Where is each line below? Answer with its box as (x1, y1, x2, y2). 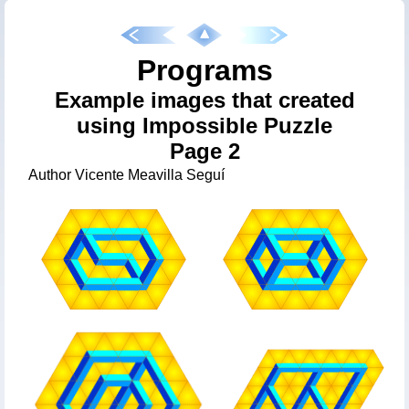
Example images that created (54, 88, 355, 112)
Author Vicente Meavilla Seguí (28, 167, 225, 183)
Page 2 (169, 139, 240, 163)
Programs (136, 54, 273, 87)
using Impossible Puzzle (77, 113, 332, 138)
